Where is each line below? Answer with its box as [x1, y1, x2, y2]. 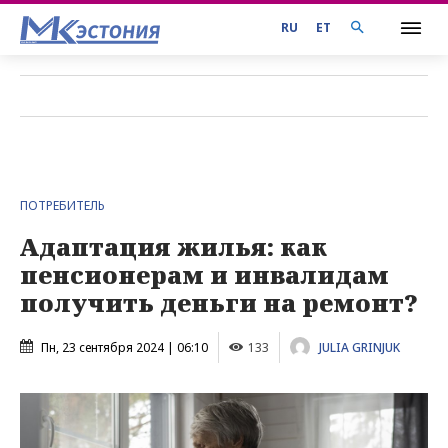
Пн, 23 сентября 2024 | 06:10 [41, 338, 208, 356]
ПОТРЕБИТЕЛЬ [20, 196, 105, 214]
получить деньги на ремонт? [20, 285, 418, 319]
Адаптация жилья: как [20, 229, 327, 263]
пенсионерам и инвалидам [20, 257, 389, 291]
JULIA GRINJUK [319, 338, 400, 356]
